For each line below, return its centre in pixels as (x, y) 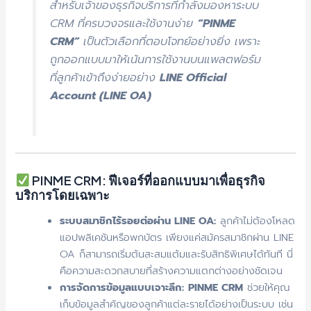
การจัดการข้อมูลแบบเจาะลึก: (122, 288)
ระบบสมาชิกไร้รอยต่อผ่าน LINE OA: (138, 221)
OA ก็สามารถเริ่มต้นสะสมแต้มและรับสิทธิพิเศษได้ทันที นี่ (177, 254)
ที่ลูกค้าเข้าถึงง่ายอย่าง (104, 77)
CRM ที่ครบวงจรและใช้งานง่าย (123, 23)
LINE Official (193, 77)
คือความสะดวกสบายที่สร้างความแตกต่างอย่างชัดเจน (171, 271)
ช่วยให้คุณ (267, 288)
